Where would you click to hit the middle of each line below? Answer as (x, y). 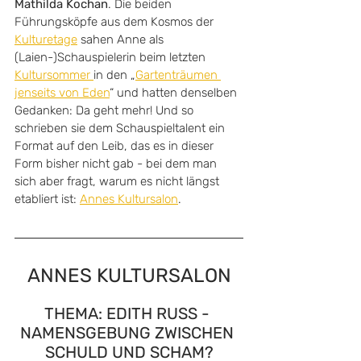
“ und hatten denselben (175, 93)
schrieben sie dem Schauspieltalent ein (121, 128)
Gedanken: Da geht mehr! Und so (106, 110)
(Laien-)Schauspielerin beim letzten (112, 57)
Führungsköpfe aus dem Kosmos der (116, 22)
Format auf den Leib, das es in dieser (116, 146)
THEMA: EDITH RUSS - (129, 313)
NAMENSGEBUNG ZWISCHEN (129, 333)
